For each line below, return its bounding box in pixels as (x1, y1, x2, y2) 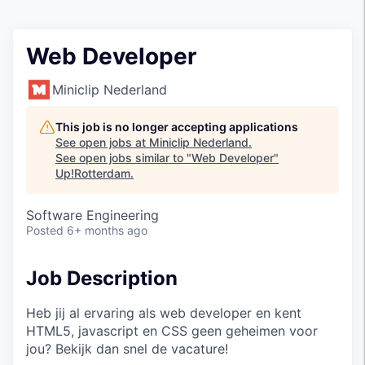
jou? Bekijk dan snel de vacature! (26, 340, 228, 357)
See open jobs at (55, 135, 149, 149)
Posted (26, 223, 64, 237)
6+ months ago (67, 223, 147, 237)
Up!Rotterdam (55, 166, 130, 180)
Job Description (26, 266, 178, 290)
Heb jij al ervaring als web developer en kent (26, 304, 301, 321)
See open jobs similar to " (55, 151, 191, 165)
